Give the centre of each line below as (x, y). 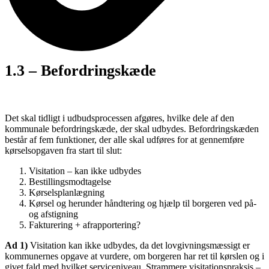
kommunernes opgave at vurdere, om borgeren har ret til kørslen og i (134, 256)
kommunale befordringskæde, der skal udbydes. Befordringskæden (132, 128)
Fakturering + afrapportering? (85, 225)
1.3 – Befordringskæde (80, 70)
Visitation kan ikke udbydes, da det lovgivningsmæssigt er (139, 245)
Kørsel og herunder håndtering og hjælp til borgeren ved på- (143, 203)
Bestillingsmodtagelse (70, 181)
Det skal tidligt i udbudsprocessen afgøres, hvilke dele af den (119, 118)
